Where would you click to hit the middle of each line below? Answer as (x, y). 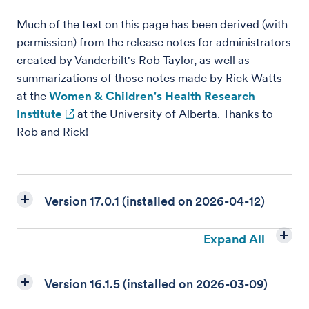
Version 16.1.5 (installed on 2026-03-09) (156, 284)
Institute (39, 114)
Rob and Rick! (52, 132)
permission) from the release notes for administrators (154, 42)
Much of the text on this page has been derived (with (152, 24)
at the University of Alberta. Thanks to (174, 114)
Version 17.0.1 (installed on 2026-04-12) (154, 201)
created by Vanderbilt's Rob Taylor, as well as (133, 60)
